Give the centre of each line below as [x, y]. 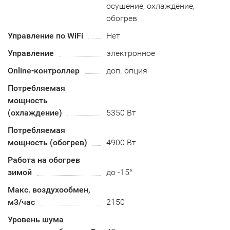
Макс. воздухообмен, [49, 190]
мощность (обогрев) [47, 142]
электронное [131, 53]
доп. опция [127, 71]
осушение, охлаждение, [151, 6]
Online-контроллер [44, 71]
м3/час [21, 202]
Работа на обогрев [44, 160]
